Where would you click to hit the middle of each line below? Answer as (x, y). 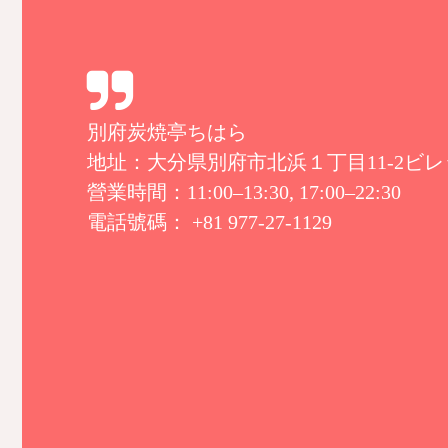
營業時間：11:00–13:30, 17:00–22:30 (244, 191)
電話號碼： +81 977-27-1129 (209, 221)
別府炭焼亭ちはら (167, 131)
